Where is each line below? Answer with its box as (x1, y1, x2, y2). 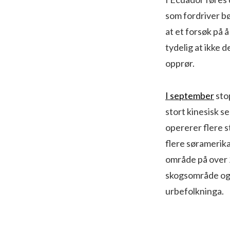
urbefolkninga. (165, 185, 227, 197)
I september (165, 89, 214, 101)
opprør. (165, 57, 196, 69)
